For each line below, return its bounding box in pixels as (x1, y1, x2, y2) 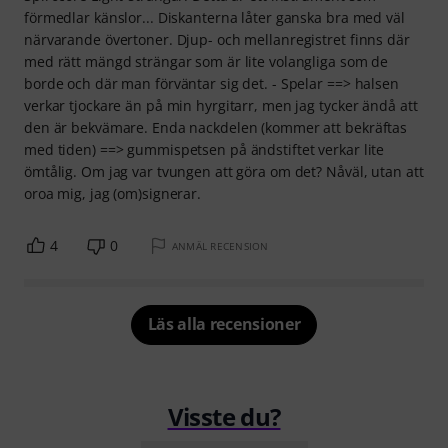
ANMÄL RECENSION (171, 238, 269, 253)
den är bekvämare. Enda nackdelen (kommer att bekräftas (24, 117, 408, 137)
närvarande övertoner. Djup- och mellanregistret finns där (24, 29, 410, 49)
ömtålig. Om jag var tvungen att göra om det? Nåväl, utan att (24, 161, 424, 181)
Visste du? (167, 399, 281, 433)
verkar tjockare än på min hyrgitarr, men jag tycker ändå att (24, 95, 418, 115)
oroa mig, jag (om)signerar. (24, 183, 202, 203)
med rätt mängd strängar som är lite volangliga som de (24, 51, 389, 71)
